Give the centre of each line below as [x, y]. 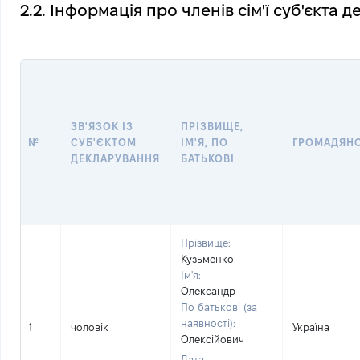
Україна [311, 327]
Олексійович [213, 339]
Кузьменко [207, 259]
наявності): [208, 323]
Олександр [208, 291]
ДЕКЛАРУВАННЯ [116, 158]
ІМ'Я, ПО [205, 142]
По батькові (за [219, 307]
